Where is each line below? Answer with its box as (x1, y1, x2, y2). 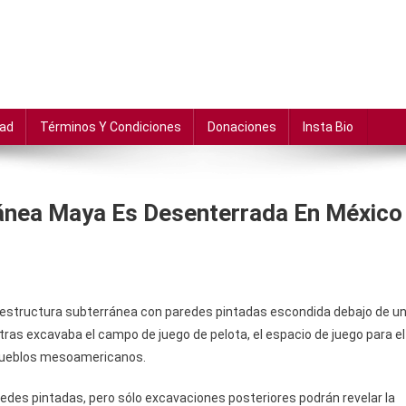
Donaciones (208, 120, 276, 134)
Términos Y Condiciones (40, 120, 181, 134)
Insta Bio (303, 120, 353, 134)
